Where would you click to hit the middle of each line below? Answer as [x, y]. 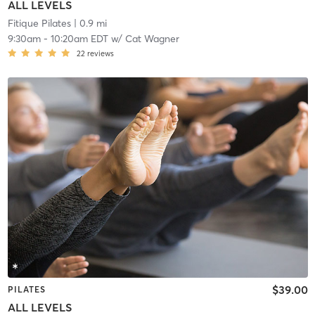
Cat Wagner [152, 39]
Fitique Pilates [39, 24]
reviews [100, 54]
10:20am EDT [79, 39]
